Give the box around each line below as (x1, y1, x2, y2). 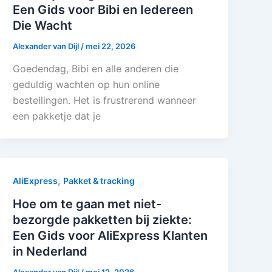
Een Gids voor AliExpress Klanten (13, 228, 208, 243)
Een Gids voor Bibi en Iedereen (13, 2, 194, 17)
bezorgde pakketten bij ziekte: (13, 212, 192, 228)
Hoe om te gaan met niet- (13, 197, 162, 212)
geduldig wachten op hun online (13, 78, 160, 91)
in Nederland (13, 244, 88, 259)
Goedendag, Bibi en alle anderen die (13, 63, 179, 75)
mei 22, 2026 (86, 41, 136, 51)
